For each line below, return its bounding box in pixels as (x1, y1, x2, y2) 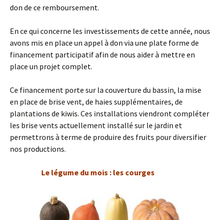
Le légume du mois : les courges (29, 167, 155, 177)
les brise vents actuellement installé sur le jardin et (10, 120, 182, 130)
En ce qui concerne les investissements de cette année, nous (10, 26, 210, 36)
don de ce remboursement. (10, 2, 99, 12)
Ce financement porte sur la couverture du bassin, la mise (10, 85, 201, 95)
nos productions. (10, 144, 66, 154)
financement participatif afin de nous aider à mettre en (10, 50, 195, 59)
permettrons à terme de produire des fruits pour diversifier (10, 132, 206, 142)
